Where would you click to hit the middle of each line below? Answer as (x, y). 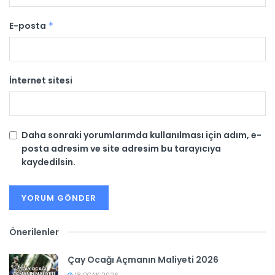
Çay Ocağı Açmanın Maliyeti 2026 (143, 260)
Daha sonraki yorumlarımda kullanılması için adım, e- (141, 135)
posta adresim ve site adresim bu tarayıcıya (121, 149)
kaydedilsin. (48, 162)
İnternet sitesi (41, 81)
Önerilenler (34, 232)
